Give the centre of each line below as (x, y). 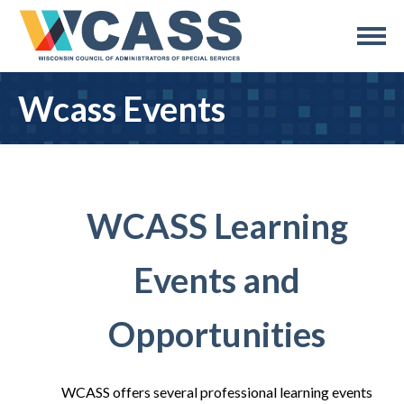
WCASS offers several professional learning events (217, 392)
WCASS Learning (217, 226)
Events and (217, 280)
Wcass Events (122, 109)
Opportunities (217, 334)
